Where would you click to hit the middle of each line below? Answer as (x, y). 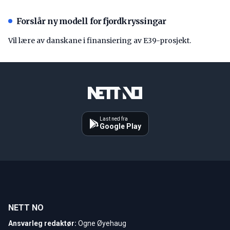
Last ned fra (113, 119)
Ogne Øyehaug (102, 223)
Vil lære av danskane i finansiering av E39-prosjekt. (100, 40)
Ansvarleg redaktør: (42, 223)
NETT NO (26, 207)
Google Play (120, 126)
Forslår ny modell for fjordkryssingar (91, 21)
